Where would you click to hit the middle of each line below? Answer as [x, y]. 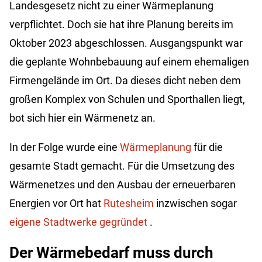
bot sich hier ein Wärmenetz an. [82, 118]
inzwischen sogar [195, 204]
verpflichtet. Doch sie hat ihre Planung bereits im [121, 25]
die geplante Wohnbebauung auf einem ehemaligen [129, 62]
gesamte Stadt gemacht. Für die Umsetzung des [122, 166]
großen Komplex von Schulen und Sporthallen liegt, [127, 99]
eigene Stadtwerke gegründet [78, 222]
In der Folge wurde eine [65, 147]
